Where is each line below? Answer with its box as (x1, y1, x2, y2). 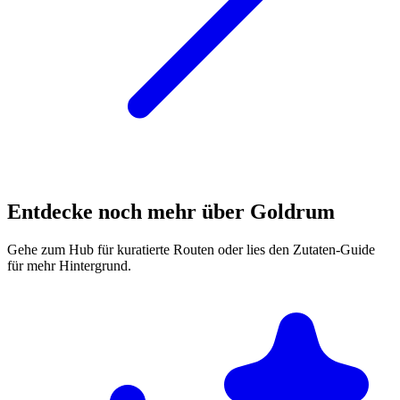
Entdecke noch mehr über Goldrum (7, 199, 335, 223)
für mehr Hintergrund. (7, 257, 131, 273)
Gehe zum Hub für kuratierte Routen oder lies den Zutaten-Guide (7, 241, 375, 257)
